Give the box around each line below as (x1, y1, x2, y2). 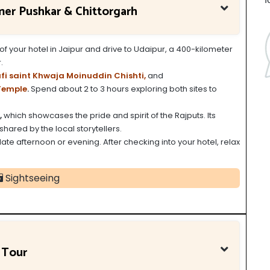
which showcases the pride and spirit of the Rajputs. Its (2, 110, 216, 122)
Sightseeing (3, 171, 60, 186)
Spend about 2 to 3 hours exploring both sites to (29, 83, 217, 95)
